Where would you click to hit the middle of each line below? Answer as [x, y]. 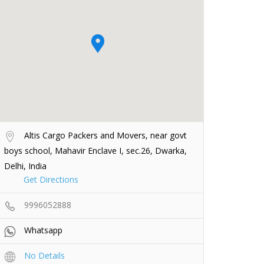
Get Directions [51, 180]
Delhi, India [25, 166]
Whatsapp [43, 230]
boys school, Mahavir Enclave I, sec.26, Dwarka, [95, 151]
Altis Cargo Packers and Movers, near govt [104, 136]
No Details [44, 256]
